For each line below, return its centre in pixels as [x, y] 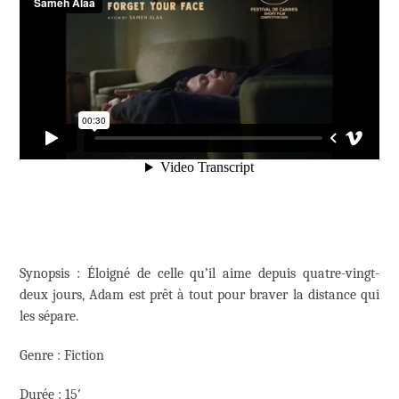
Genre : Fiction [62, 356]
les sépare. [49, 317]
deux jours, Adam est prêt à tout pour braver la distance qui [199, 295]
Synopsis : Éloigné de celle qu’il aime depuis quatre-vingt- [199, 274]
